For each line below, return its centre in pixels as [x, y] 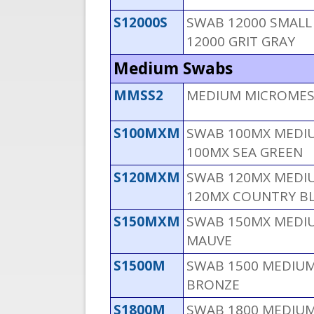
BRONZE [213, 285]
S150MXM [147, 222]
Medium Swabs [173, 69]
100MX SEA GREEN [245, 152]
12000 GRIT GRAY [241, 42]
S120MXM [147, 178]
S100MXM [147, 134]
